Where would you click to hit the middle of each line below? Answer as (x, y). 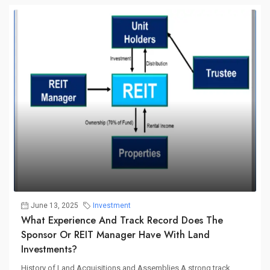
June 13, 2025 (55, 205)
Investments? (49, 249)
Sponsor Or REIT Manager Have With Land (115, 234)
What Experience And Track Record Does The (122, 220)
